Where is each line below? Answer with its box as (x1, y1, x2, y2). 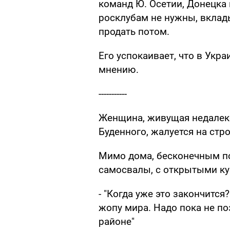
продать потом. (99, 26, 169, 38)
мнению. (99, 64, 139, 76)
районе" (99, 216, 135, 228)
